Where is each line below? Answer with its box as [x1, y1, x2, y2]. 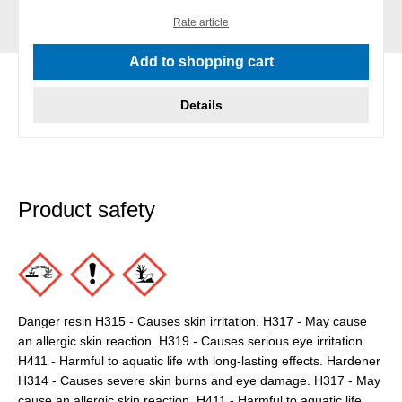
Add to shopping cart [128, 54, 274, 70]
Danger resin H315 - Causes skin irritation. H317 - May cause [18, 314, 367, 329]
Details [179, 98, 223, 113]
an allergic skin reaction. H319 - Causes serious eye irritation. [18, 334, 366, 349]
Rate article [173, 16, 229, 30]
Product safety [18, 197, 155, 223]
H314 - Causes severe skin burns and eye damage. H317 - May [18, 373, 380, 389]
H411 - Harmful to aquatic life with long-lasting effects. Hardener [18, 354, 380, 369]
